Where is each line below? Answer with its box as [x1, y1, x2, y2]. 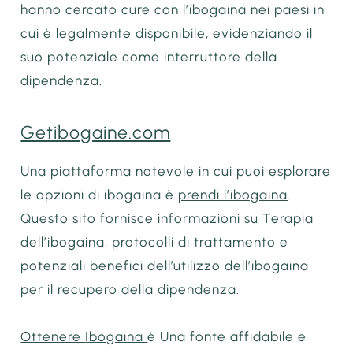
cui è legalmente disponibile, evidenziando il [20, 25, 314, 42]
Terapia [262, 210, 314, 226]
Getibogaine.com [20, 121, 171, 143]
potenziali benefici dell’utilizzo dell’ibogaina [20, 257, 310, 273]
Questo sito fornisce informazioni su [20, 210, 263, 226]
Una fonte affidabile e [156, 328, 307, 344]
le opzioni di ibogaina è [20, 186, 179, 203]
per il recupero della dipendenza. [20, 281, 240, 297]
